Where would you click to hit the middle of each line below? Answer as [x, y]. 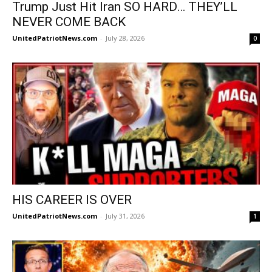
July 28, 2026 [125, 38]
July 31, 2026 [125, 216]
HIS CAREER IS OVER [72, 200]
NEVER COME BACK [69, 22]
